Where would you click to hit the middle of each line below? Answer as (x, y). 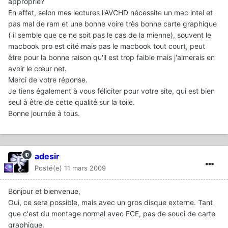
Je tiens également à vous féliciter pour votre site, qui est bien (111, 91)
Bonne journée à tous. (44, 113)
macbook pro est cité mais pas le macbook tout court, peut (107, 46)
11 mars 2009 (85, 168)
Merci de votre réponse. (48, 80)
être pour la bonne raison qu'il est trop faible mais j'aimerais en (111, 58)
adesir (47, 156)
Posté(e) (49, 168)
